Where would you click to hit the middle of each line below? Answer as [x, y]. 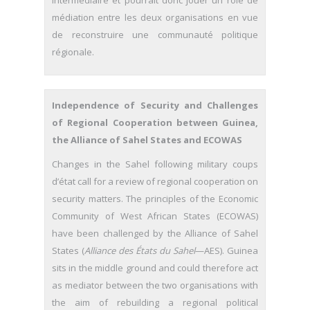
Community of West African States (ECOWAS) [155, 216]
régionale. [73, 52]
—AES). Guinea [227, 250]
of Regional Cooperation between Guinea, [155, 122]
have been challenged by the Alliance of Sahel [155, 233]
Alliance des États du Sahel [140, 250]
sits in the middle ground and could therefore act [155, 268]
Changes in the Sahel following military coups [155, 164]
